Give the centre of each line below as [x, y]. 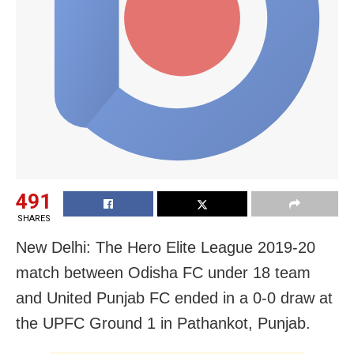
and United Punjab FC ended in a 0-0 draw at [174, 298]
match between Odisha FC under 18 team [163, 272]
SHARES [34, 218]
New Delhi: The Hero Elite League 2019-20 [166, 247]
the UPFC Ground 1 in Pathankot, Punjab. [166, 323]
